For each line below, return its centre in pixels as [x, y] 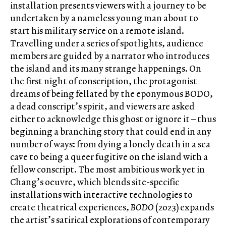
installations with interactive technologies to [101, 194]
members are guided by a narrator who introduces [110, 55]
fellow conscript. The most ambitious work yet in [107, 169]
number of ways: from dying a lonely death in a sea [110, 144]
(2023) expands [185, 207]
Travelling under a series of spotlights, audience [107, 43]
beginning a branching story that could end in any [111, 131]
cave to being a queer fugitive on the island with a [109, 156]
